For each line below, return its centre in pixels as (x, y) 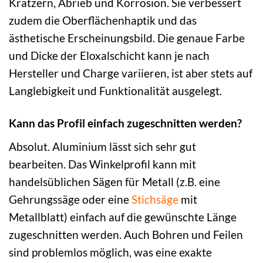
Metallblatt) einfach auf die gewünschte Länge (123, 217)
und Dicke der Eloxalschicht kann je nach (109, 56)
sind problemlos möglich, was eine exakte (110, 252)
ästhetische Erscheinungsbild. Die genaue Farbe (127, 38)
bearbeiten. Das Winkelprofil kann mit (102, 164)
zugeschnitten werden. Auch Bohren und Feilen (126, 234)
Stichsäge (155, 199)
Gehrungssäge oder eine (70, 199)
